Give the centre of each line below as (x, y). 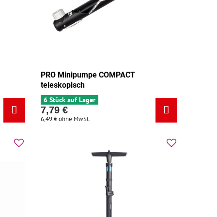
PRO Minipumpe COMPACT (88, 75)
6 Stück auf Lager (70, 100)
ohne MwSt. (75, 119)
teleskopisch (63, 85)
